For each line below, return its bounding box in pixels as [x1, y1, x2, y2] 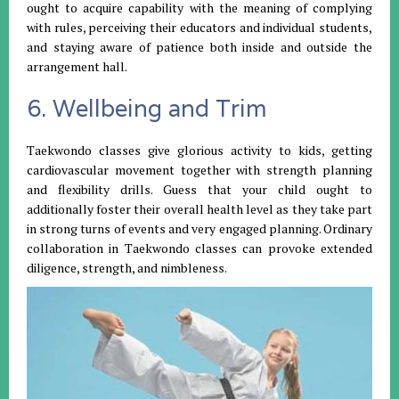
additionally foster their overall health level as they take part [27, 200, 372, 218]
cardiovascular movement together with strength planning [27, 161, 372, 179]
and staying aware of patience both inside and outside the [27, 38, 372, 56]
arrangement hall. [27, 58, 127, 76]
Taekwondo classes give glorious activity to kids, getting [27, 142, 372, 159]
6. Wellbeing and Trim [27, 94, 267, 124]
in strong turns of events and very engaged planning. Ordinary [27, 220, 372, 238]
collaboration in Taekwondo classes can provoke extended [27, 240, 372, 257]
